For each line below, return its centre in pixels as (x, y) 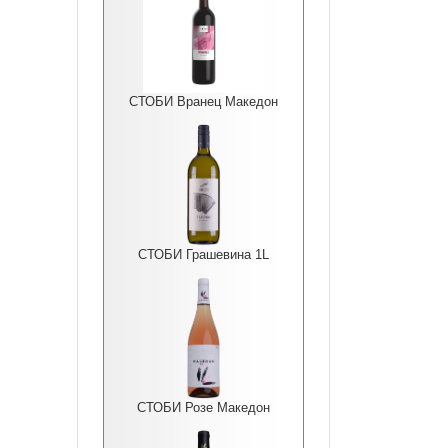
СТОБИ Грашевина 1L (203, 254)
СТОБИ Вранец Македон (203, 101)
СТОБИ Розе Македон (203, 407)
